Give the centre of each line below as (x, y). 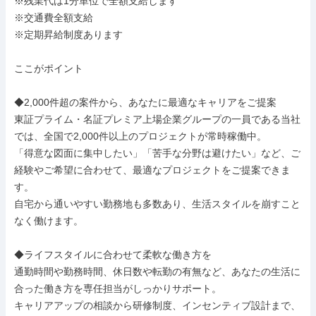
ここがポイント (49, 68)
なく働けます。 (49, 221)
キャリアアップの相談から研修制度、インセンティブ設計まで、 (157, 305)
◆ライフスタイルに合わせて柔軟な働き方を (113, 255)
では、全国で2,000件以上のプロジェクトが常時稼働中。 (140, 136)
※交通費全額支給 (54, 18)
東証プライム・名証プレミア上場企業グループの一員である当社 (157, 119)
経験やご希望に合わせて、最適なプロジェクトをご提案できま (152, 170)
